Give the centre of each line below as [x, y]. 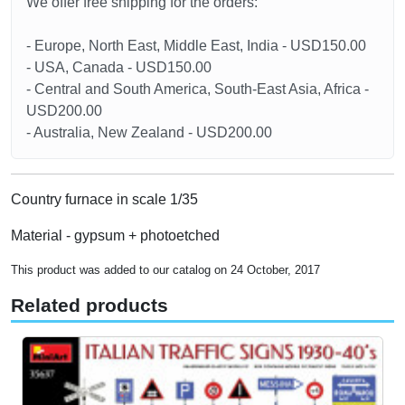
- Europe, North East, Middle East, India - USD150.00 [196, 46]
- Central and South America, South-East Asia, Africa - [198, 89]
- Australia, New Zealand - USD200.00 [149, 133]
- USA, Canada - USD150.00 [119, 68]
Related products [89, 306]
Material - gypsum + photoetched [115, 236]
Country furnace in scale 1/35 [104, 200]
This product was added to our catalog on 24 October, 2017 [165, 270]
